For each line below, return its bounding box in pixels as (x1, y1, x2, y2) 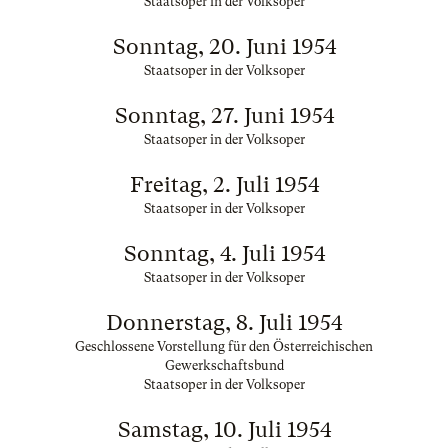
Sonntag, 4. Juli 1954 (123, 241, 325, 266)
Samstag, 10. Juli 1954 (117, 417, 331, 442)
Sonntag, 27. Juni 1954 (114, 103, 334, 128)
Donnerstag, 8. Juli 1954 (106, 310, 342, 335)
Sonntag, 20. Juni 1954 (112, 34, 336, 59)
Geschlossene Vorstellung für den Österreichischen (75, 339, 373, 354)
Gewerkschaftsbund (164, 358, 284, 373)
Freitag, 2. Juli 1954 (129, 172, 319, 197)
